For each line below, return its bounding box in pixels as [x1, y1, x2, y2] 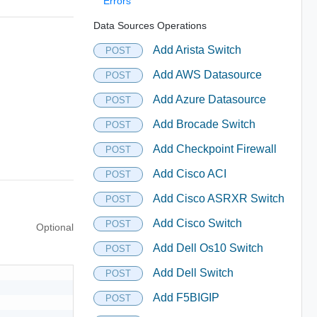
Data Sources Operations [93, 19, 207, 31]
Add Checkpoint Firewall [152, 143, 277, 155]
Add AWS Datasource [152, 69, 262, 81]
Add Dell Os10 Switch [152, 242, 263, 254]
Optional [35, 221, 74, 233]
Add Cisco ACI [152, 168, 226, 180]
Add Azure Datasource [152, 93, 266, 105]
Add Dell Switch [152, 267, 234, 279]
